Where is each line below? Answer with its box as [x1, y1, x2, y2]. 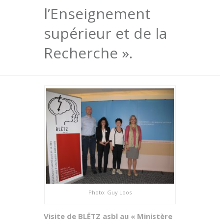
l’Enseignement [44, 3, 151, 24]
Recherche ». [44, 42, 133, 63]
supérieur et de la [44, 23, 167, 43]
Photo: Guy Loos [88, 188, 132, 196]
